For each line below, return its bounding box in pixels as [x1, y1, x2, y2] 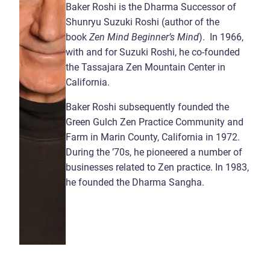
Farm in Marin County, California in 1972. [65, 131, 240, 143]
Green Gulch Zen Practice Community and [65, 116, 243, 128]
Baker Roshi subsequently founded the [65, 101, 229, 113]
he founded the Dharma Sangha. [65, 176, 204, 188]
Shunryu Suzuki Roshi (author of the [65, 16, 219, 28]
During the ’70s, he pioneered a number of [65, 146, 242, 158]
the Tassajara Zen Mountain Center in [65, 61, 225, 73]
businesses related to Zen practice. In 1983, [65, 161, 249, 173]
